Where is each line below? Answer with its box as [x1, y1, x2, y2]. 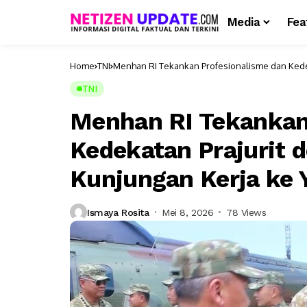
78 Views [225, 206, 267, 218]
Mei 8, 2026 [162, 206, 214, 218]
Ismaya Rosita [87, 206, 149, 218]
